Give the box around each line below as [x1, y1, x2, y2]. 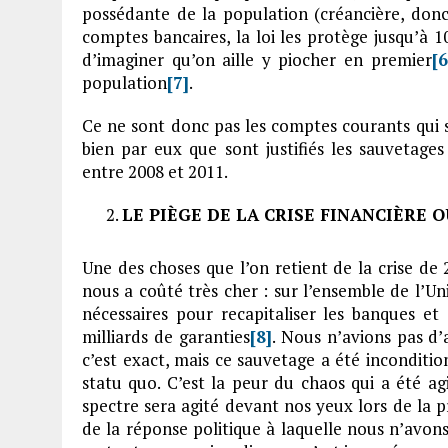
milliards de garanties [82, 325, 250, 348]
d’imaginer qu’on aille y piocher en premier [82, 48, 432, 71]
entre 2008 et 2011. [82, 160, 228, 183]
